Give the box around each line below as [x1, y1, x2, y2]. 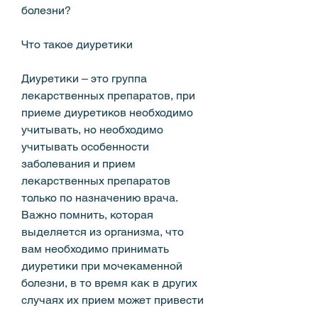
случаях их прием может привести [21, 292, 204, 307]
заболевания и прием [21, 156, 136, 170]
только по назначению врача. [21, 190, 177, 204]
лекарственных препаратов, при [21, 88, 195, 102]
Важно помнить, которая [21, 207, 153, 221]
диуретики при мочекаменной [21, 258, 182, 273]
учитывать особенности [21, 139, 149, 153]
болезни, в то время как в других [21, 275, 197, 290]
